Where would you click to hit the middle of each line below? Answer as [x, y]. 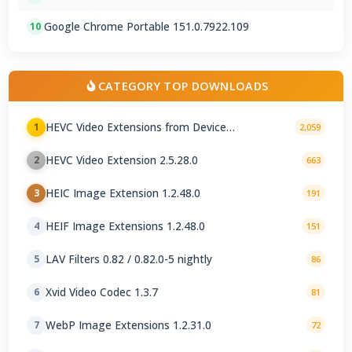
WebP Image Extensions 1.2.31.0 [129, 325]
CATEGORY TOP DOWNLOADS [183, 86]
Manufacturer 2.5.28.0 [101, 141]
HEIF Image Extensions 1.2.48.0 [126, 226]
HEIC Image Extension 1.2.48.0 [123, 193]
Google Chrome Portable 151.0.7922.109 [147, 27]
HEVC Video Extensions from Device [136, 127]
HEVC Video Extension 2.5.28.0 [122, 160]
